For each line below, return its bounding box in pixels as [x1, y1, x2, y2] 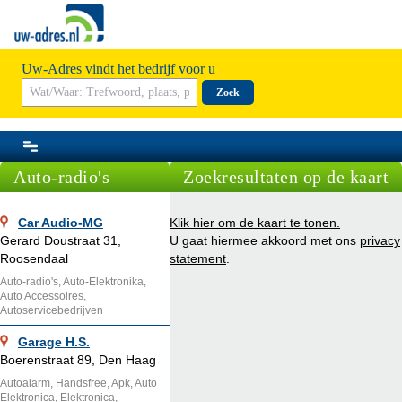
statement [170, 250, 226, 266]
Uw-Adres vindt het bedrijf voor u [22, 60, 215, 76]
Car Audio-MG [18, 214, 103, 230]
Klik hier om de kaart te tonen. [170, 214, 340, 230]
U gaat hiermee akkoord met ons [170, 232, 360, 248]
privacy [360, 232, 400, 248]
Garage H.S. [18, 334, 90, 349]
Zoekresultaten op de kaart [183, 166, 389, 187]
